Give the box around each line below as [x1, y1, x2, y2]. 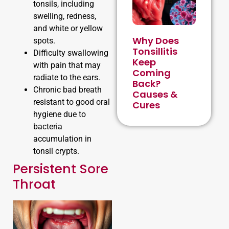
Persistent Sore [13, 159, 108, 178]
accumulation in [33, 133, 91, 144]
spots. [33, 35, 55, 45]
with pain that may [33, 60, 101, 70]
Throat [13, 175, 56, 193]
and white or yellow [33, 23, 103, 33]
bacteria [33, 121, 62, 131]
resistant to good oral [33, 97, 110, 107]
